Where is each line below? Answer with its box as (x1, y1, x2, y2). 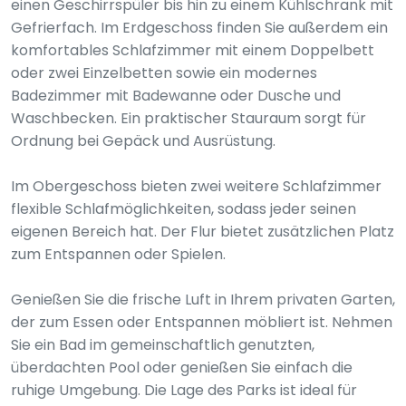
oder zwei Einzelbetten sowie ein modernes (11, 63, 317, 83)
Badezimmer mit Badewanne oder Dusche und (11, 85, 341, 106)
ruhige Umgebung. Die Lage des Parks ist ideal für (11, 380, 357, 401)
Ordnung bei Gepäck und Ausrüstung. (11, 130, 275, 151)
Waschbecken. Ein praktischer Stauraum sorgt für (11, 108, 366, 129)
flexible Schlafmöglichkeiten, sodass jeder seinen (11, 198, 356, 219)
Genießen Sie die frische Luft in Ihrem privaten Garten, (11, 289, 395, 310)
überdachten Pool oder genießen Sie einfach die (11, 357, 353, 378)
